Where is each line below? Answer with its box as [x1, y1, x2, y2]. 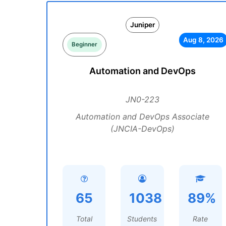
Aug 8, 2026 [183, 36, 223, 44]
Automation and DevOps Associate [75, 111, 209, 122]
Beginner [72, 41, 97, 48]
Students [127, 214, 157, 223]
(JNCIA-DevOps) [110, 124, 175, 134]
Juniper [130, 21, 155, 29]
